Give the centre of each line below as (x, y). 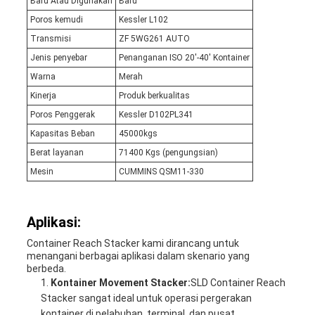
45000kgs (138, 134)
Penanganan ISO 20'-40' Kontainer (184, 58)
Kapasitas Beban (62, 134)
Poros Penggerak (62, 115)
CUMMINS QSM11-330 (161, 172)
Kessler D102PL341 (156, 115)
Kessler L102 (143, 20)
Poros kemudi (56, 20)
